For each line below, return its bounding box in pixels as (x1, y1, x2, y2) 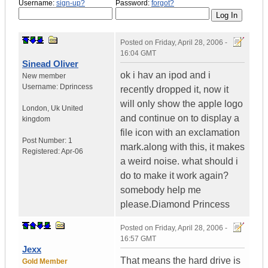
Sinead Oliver (22, 59, 78, 69)
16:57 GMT (120, 234, 156, 243)
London (22, 104, 47, 113)
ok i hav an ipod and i (120, 70, 211, 81)
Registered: (22, 147, 61, 156)
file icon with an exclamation (120, 127, 240, 138)
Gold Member (22, 257, 68, 266)
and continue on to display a (120, 113, 239, 124)
